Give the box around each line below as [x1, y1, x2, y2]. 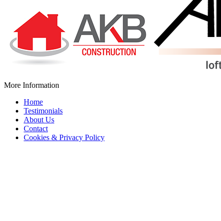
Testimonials [24, 107, 63, 115]
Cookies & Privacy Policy [24, 133, 105, 142]
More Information [4, 81, 59, 90]
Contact [24, 124, 48, 133]
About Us [24, 115, 54, 124]
